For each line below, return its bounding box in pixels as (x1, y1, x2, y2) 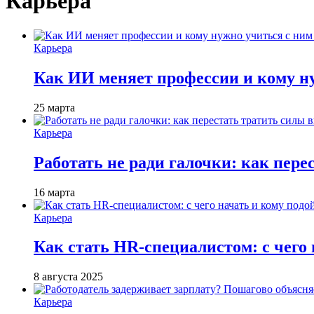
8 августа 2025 (34, 271, 103, 283)
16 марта (34, 186, 75, 198)
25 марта (34, 101, 75, 114)
